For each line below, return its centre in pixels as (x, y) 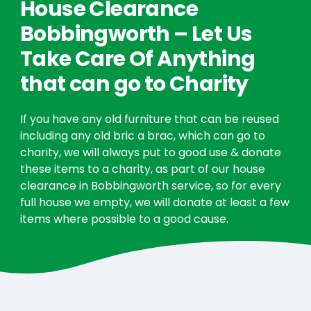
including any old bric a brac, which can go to (142, 136)
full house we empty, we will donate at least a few (154, 203)
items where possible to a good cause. (124, 219)
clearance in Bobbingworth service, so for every (150, 186)
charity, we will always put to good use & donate (150, 153)
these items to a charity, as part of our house (142, 169)
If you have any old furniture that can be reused (149, 119)
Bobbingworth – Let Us (136, 34)
